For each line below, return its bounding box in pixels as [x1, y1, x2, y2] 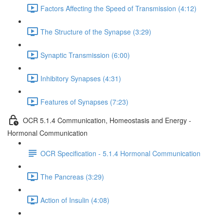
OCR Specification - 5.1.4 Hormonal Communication [40, 148, 200, 158]
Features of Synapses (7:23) [40, 96, 128, 107]
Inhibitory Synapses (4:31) [40, 73, 121, 83]
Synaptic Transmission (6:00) [40, 50, 130, 60]
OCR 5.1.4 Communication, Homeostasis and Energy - [23, 115, 191, 125]
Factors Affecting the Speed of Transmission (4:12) [40, 3, 197, 13]
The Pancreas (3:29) [40, 171, 104, 182]
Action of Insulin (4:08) [40, 195, 109, 205]
